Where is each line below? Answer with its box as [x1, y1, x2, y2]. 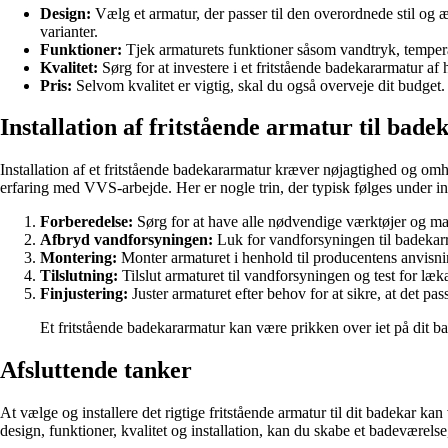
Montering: [40, 249, 117, 267]
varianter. [40, 22, 98, 40]
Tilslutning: [40, 267, 118, 285]
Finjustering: [40, 285, 128, 303]
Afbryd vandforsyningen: [40, 231, 213, 249]
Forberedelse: [40, 213, 133, 231]
